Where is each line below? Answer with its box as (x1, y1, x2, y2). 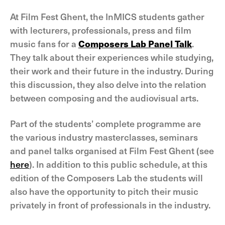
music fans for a (10, 37, 78, 50)
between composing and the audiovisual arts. (10, 91, 198, 104)
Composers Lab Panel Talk (78, 37, 192, 50)
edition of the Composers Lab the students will (10, 171, 203, 184)
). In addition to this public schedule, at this (29, 158, 207, 170)
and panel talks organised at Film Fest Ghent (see (10, 144, 214, 157)
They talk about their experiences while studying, (10, 51, 213, 63)
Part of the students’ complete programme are (10, 117, 201, 130)
